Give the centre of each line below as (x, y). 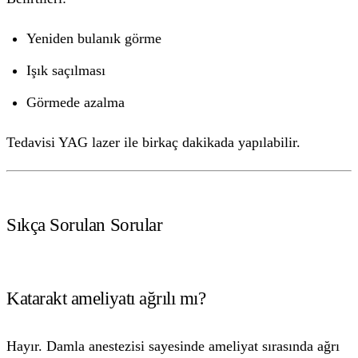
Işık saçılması (66, 71)
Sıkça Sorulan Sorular (85, 225)
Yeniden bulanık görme (94, 39)
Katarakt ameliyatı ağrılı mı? (106, 298)
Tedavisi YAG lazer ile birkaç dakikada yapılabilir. (153, 143)
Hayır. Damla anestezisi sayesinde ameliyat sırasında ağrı (173, 346)
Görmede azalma (76, 103)
